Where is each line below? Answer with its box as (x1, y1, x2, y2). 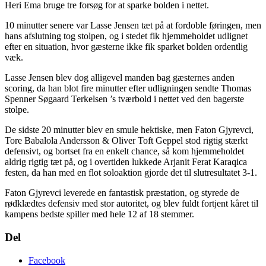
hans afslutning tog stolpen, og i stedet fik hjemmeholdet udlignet (5, 31, 248, 42)
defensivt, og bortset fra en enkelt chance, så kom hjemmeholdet (5, 146, 244, 157)
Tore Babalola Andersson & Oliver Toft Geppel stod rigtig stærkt (5, 135, 248, 146)
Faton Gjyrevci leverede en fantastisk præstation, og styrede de (5, 188, 239, 198)
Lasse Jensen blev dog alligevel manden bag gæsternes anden (5, 72, 235, 83)
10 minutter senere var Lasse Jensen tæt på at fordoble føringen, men (5, 20, 261, 31)
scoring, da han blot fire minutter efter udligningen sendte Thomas (5, 83, 251, 94)
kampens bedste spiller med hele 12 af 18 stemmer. (5, 209, 194, 220)
